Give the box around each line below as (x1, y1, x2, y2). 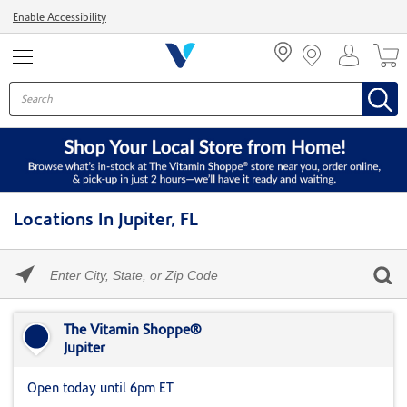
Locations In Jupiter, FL (14, 212, 198, 230)
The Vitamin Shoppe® (64, 323, 202, 338)
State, (49, 305, 81, 319)
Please (49, 251, 84, 264)
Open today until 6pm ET (27, 382, 174, 396)
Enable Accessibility (13, 13, 106, 24)
